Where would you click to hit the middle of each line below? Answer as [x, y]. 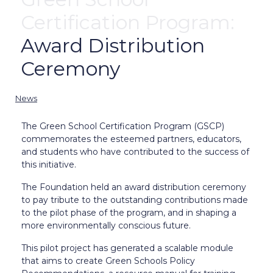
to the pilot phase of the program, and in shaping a [129, 212]
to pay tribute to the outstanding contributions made [135, 200]
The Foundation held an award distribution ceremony [134, 187]
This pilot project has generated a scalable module [127, 248]
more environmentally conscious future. [106, 225]
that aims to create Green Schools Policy [108, 261]
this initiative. [49, 164]
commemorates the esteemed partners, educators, [131, 139]
